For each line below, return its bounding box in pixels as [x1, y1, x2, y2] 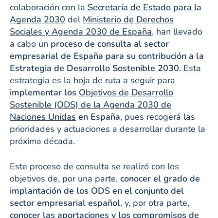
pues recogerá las [122, 110, 195, 123]
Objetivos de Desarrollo [79, 86, 173, 98]
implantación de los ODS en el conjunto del [10, 184, 184, 197]
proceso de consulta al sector [48, 37, 169, 50]
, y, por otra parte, [120, 197, 189, 209]
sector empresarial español [10, 197, 120, 209]
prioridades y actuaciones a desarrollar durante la [10, 123, 205, 135]
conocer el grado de [120, 172, 200, 184]
